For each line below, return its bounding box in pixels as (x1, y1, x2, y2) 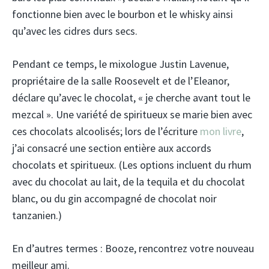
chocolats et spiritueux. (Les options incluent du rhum (12, 158, 252, 172)
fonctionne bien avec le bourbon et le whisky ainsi (12, 7, 233, 22)
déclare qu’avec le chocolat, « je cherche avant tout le (12, 91, 250, 105)
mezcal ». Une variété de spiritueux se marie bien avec (12, 107, 252, 122)
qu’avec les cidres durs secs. (12, 24, 138, 38)
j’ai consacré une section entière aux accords (12, 141, 211, 156)
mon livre (200, 124, 241, 139)
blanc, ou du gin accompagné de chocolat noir (12, 192, 217, 206)
